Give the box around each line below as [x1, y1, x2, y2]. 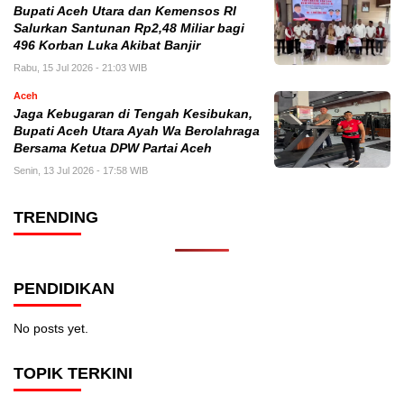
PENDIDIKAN [14, 280, 115, 298]
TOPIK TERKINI [14, 364, 133, 383]
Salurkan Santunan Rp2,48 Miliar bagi [14, 22, 244, 36]
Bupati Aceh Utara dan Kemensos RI [14, 5, 236, 19]
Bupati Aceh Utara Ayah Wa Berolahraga [14, 124, 260, 139]
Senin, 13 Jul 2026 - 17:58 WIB [14, 165, 148, 177]
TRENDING [14, 208, 98, 227]
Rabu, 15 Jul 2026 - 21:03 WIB [14, 62, 147, 74]
